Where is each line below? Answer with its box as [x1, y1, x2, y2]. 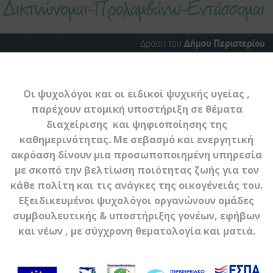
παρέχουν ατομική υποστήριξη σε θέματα [30, 102, 243, 116]
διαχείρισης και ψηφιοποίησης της [46, 118, 227, 131]
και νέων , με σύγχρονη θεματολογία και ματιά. [18, 224, 255, 238]
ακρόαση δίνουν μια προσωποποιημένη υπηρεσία [11, 148, 262, 161]
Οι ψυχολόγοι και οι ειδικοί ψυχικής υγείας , [23, 87, 250, 101]
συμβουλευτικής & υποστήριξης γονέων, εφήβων [13, 209, 260, 222]
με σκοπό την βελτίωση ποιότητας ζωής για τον [14, 163, 259, 177]
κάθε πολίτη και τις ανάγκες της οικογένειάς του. [10, 179, 263, 192]
